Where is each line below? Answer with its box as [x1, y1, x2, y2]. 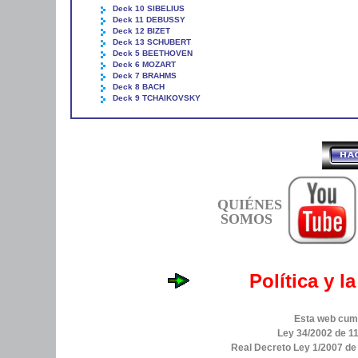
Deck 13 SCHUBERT [113, 37, 191, 46]
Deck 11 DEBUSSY [113, 14, 185, 24]
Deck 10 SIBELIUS [113, 3, 185, 13]
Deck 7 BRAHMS [113, 70, 177, 80]
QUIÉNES [217, 196, 282, 213]
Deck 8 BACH [113, 82, 165, 91]
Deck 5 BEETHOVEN [113, 48, 193, 58]
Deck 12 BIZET [113, 26, 170, 35]
